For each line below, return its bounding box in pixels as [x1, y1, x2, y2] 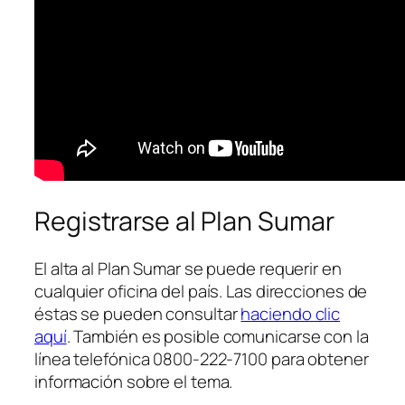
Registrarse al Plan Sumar [34, 203, 334, 240]
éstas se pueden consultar [34, 301, 241, 325]
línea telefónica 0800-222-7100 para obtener [34, 346, 369, 371]
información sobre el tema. [34, 369, 233, 393]
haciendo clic [240, 301, 341, 325]
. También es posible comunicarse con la [66, 324, 369, 348]
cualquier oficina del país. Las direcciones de [34, 278, 368, 303]
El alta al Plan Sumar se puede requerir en [34, 256, 342, 280]
